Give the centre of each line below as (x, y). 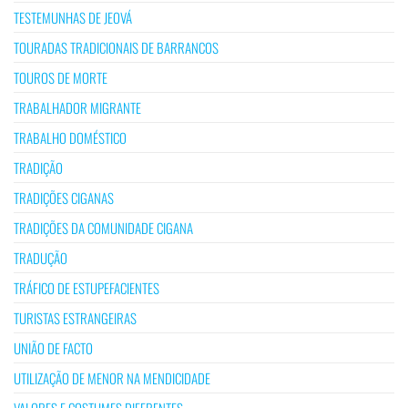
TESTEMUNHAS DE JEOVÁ (73, 17)
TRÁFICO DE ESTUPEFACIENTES (87, 287)
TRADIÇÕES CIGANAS (64, 197)
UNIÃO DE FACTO (53, 347)
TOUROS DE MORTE (61, 77)
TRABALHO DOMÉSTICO (70, 137)
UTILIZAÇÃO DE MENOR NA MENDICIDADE (112, 377)
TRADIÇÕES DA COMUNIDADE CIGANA (103, 227)
